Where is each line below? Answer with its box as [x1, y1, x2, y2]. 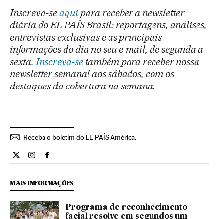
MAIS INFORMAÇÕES [10, 179, 74, 187]
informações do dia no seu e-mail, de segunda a [10, 43, 204, 55]
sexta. [10, 55, 36, 67]
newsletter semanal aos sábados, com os [10, 67, 175, 80]
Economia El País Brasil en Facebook [47, 154, 171, 164]
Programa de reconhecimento [66, 203, 187, 212]
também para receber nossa [83, 55, 200, 67]
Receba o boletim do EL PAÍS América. [23, 133, 136, 141]
